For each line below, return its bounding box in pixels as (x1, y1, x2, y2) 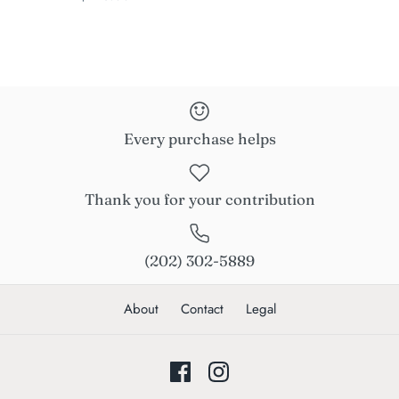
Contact (180, 298, 224, 319)
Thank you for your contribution (84, 190, 315, 209)
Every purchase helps (123, 128, 276, 148)
